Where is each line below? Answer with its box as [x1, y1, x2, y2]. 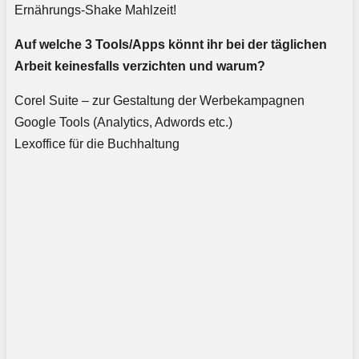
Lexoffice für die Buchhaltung [14, 137, 179, 151]
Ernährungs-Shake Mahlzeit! [14, 3, 176, 18]
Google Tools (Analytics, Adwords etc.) [14, 115, 232, 130]
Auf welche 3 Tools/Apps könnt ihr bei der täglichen [14, 38, 327, 52]
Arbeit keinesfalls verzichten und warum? [14, 59, 265, 74]
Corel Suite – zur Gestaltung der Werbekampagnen [14, 94, 305, 108]
